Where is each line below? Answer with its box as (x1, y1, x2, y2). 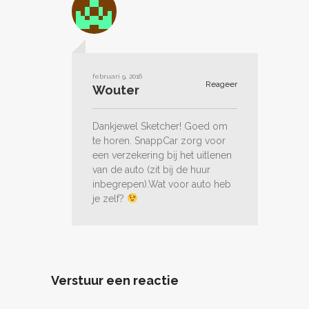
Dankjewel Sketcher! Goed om (92, 120, 228, 132)
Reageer (203, 79, 237, 89)
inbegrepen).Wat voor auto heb (92, 178, 231, 190)
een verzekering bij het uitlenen (92, 149, 232, 161)
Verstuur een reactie (51, 272, 179, 288)
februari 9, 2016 (92, 72, 142, 80)
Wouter (92, 82, 139, 97)
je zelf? (92, 192, 127, 204)
